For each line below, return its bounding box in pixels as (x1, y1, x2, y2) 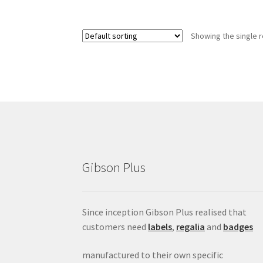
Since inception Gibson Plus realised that (82, 206, 247, 218)
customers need (82, 221, 149, 233)
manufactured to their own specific (82, 248, 224, 261)
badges (223, 221, 254, 233)
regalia (176, 221, 205, 233)
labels (148, 221, 173, 233)
